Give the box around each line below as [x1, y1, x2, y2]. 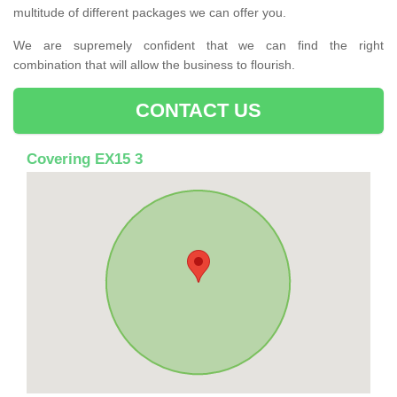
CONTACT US [135, 98, 262, 121]
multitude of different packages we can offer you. [13, 4, 286, 19]
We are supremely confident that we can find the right [13, 37, 384, 52]
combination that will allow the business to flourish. [13, 57, 295, 72]
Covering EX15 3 [27, 150, 143, 167]
